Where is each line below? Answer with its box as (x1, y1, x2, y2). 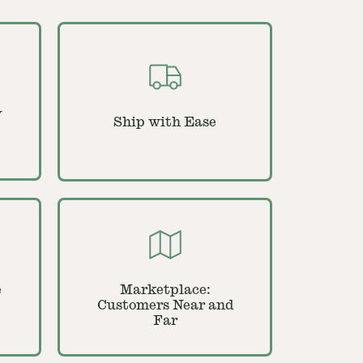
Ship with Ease (113, 116, 216, 129)
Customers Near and (96, 299, 233, 312)
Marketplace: (119, 284, 211, 297)
